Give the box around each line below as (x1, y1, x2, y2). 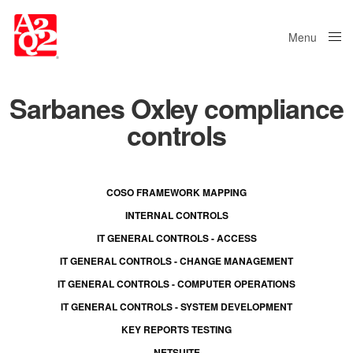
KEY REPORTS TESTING (121, 322, 232, 336)
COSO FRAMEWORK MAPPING (106, 185, 247, 199)
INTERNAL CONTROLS (124, 208, 229, 222)
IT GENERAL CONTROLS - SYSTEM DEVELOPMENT (61, 299, 292, 314)
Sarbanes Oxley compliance (9, 89, 344, 127)
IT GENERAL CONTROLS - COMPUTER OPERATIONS (58, 277, 295, 291)
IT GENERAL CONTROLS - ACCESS (96, 231, 257, 245)
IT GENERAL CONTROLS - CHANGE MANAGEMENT (60, 254, 293, 268)
